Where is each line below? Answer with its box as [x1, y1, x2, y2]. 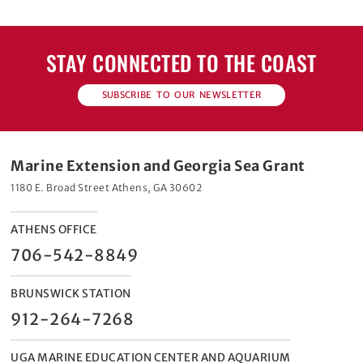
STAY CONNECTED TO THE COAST [46, 47, 317, 78]
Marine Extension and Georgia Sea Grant [11, 157, 305, 175]
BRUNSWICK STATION [11, 287, 131, 301]
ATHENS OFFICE [11, 223, 97, 237]
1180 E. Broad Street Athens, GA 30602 [11, 181, 203, 194]
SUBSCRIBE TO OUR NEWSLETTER [101, 89, 262, 100]
